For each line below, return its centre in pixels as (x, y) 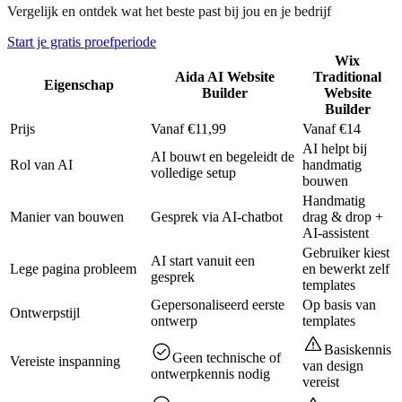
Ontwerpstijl (45, 313)
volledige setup (193, 173)
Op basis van (339, 305)
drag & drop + (343, 217)
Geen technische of (227, 358)
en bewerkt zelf (346, 269)
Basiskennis (358, 350)
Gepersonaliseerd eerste (218, 305)
